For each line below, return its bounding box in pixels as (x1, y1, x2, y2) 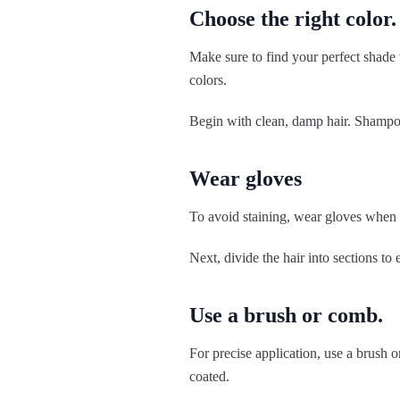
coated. (189, 369, 229, 385)
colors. (189, 72, 227, 88)
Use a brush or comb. (189, 304, 383, 328)
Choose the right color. (189, 7, 396, 31)
